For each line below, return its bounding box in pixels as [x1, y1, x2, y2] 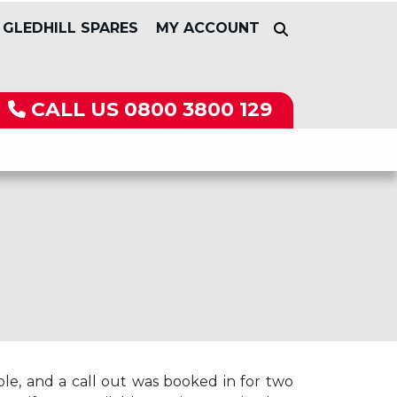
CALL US [31, 97, 124, 121]
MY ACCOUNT [156, 19, 260, 36]
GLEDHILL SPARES [3, 19, 138, 36]
